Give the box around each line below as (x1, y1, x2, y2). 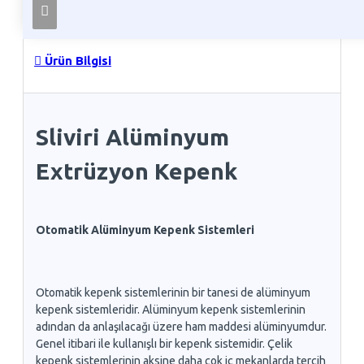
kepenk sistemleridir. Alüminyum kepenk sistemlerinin (36, 303, 305, 317)
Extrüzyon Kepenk (36, 158, 237, 184)
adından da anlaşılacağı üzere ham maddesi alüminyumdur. (36, 320, 327, 334)
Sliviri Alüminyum (36, 124, 229, 150)
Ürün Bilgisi (41, 53, 111, 67)
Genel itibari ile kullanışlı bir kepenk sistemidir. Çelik (36, 337, 292, 351)
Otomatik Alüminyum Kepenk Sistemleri (36, 223, 254, 237)
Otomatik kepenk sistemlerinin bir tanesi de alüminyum (36, 286, 310, 300)
